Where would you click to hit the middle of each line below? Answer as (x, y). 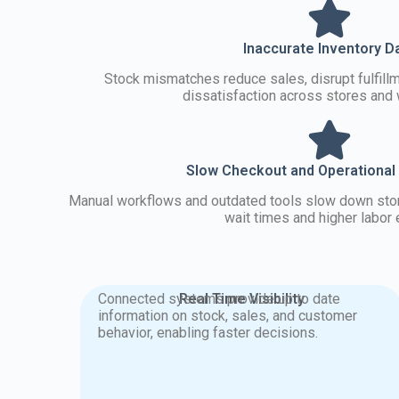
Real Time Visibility (242, 298)
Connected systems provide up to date (220, 298)
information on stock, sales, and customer (228, 315)
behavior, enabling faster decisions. (208, 332)
